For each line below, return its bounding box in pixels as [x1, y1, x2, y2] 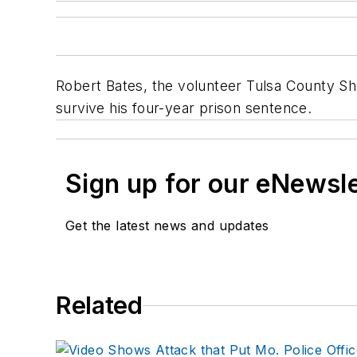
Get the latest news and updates [65, 218, 269, 234]
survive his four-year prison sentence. [56, 100, 312, 117]
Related [56, 291, 143, 320]
